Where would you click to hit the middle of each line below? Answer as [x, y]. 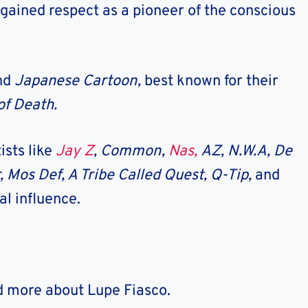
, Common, [131, 151]
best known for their [211, 81]
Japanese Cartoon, [79, 81]
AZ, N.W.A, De [245, 151]
